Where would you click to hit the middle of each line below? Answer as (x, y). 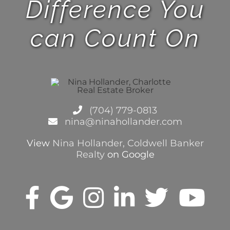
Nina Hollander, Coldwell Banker (128, 143)
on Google (129, 155)
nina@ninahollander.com (122, 122)
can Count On (115, 38)
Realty (90, 155)
